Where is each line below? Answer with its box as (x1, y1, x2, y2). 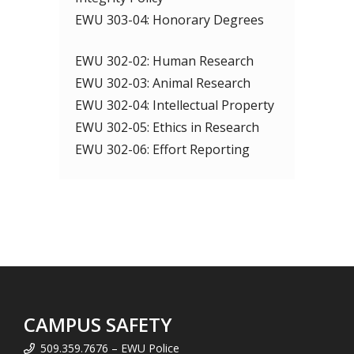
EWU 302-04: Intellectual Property (75, 96, 274, 114)
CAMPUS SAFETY (24, 311, 172, 337)
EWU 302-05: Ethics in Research (75, 119, 259, 136)
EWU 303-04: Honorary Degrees (75, 11, 264, 28)
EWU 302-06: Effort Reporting (75, 141, 250, 158)
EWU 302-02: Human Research (75, 52, 254, 70)
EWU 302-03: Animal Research (75, 74, 250, 92)
